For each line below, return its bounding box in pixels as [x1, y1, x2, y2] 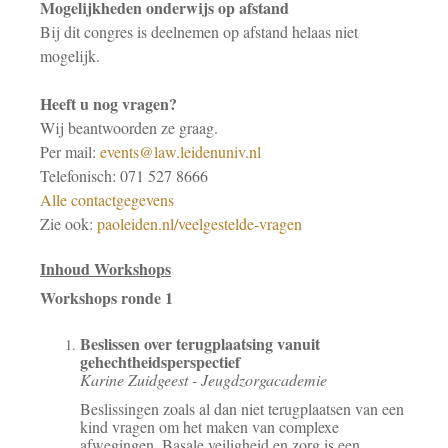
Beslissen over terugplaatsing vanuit [80, 332, 320, 356]
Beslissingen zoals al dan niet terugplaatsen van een [80, 397, 404, 419]
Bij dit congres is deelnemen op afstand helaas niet [40, 20, 358, 42]
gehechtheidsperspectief [80, 350, 240, 374]
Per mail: [40, 140, 100, 162]
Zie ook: [40, 212, 97, 234]
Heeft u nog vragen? [40, 91, 177, 115]
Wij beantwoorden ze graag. [40, 116, 218, 138]
